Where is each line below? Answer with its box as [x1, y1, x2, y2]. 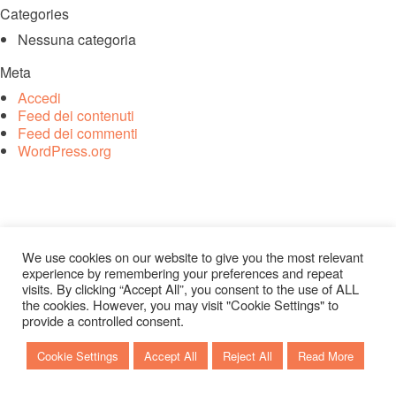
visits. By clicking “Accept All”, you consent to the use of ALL [22, 279, 359, 298]
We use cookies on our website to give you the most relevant [22, 247, 363, 266]
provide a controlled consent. [22, 311, 184, 330]
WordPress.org [18, 141, 111, 161]
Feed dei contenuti [18, 105, 134, 126]
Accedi [18, 88, 61, 108]
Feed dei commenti [18, 123, 138, 143]
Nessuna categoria [18, 29, 136, 49]
